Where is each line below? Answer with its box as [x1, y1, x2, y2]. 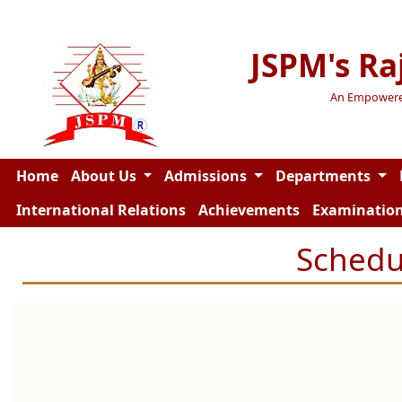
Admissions [164, 166, 251, 186]
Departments [275, 166, 374, 186]
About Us [70, 166, 140, 186]
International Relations [15, 200, 186, 220]
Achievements [197, 200, 300, 220]
